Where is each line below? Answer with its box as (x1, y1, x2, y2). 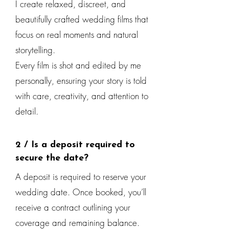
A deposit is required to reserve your (15, 171, 146, 182)
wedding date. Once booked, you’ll (15, 186, 146, 198)
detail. (15, 105, 38, 117)
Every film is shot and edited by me (15, 59, 141, 71)
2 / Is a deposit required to (15, 140, 135, 150)
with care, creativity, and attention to (15, 90, 148, 102)
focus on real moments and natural (15, 29, 138, 40)
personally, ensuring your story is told (15, 75, 147, 86)
